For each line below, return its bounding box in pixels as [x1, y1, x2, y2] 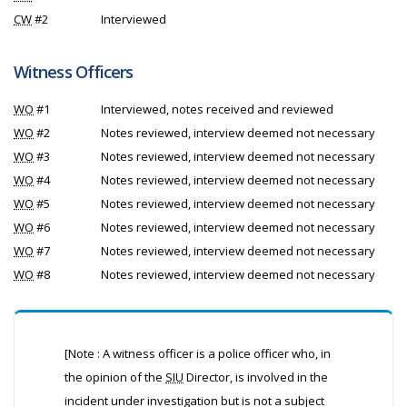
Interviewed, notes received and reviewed [101, 101, 333, 117]
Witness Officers [14, 61, 134, 83]
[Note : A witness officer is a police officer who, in [65, 345, 331, 362]
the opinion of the [65, 369, 165, 385]
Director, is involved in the [184, 369, 328, 385]
